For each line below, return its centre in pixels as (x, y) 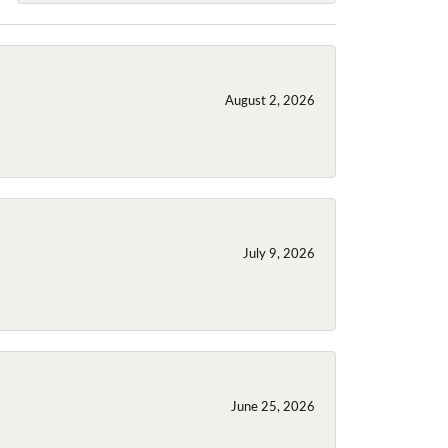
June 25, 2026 (273, 405)
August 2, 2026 (270, 99)
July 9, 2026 (279, 252)
